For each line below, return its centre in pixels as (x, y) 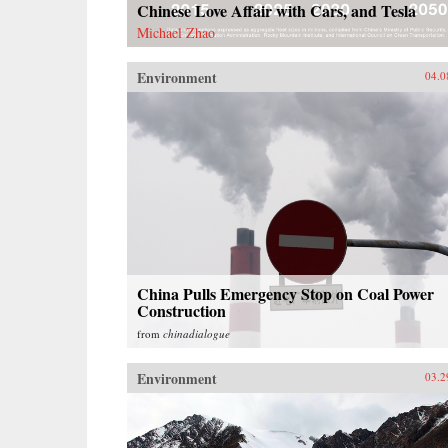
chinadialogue (196, 333)
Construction (181, 310)
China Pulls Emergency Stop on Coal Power (285, 293)
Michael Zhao (176, 32)
